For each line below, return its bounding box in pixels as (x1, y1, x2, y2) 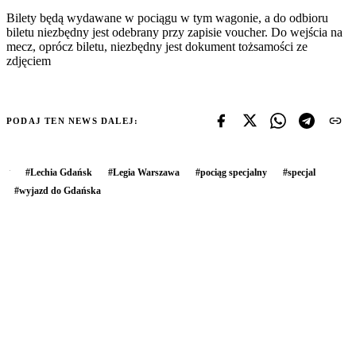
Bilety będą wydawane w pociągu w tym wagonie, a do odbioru (6, 10, 328, 25)
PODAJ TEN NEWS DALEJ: (6, 115, 139, 126)
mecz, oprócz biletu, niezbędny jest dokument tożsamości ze (6, 39, 308, 53)
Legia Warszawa (113, 166, 180, 178)
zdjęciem (6, 53, 51, 68)
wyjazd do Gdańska (19, 184, 101, 196)
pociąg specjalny (200, 166, 267, 178)
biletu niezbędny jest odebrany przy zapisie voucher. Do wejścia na (6, 25, 342, 39)
